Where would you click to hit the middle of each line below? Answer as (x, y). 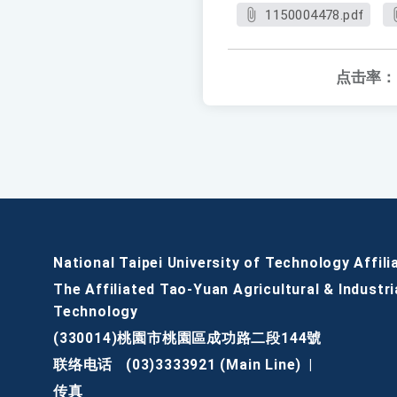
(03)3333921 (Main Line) (214, 365)
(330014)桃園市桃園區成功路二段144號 (188, 339)
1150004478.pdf (315, 16)
